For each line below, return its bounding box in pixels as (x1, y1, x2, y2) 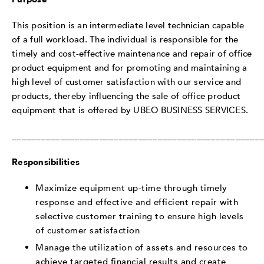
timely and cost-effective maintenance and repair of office (12, 47, 252, 60)
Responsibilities (12, 156, 80, 168)
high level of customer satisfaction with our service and (12, 75, 241, 88)
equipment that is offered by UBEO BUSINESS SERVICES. (12, 104, 251, 116)
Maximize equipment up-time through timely (35, 181, 227, 194)
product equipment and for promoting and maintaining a (12, 61, 247, 74)
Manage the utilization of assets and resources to (35, 241, 248, 253)
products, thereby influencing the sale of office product (12, 90, 240, 102)
